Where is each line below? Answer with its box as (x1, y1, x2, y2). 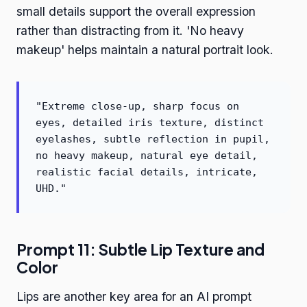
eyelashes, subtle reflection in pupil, (36, 133, 270, 146)
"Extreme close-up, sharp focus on (36, 100, 239, 113)
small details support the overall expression (16, 4, 256, 19)
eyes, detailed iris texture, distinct (36, 116, 264, 130)
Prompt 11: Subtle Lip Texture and (16, 240, 265, 260)
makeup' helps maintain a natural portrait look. (16, 42, 273, 58)
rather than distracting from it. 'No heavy (16, 23, 244, 38)
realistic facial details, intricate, (36, 166, 258, 179)
